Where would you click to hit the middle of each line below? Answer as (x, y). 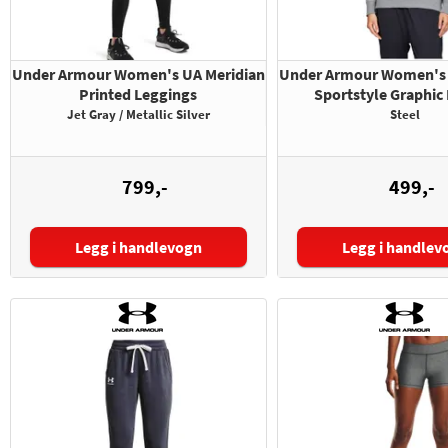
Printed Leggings (138, 94)
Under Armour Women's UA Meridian (138, 74)
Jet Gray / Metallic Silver (138, 115)
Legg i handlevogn (138, 247)
